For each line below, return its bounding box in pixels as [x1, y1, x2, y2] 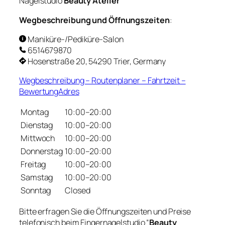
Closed [65, 185, 90, 196]
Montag [21, 106, 49, 118]
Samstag [21, 172, 53, 183]
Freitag [21, 159, 46, 170]
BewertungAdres [19, 86, 79, 97]
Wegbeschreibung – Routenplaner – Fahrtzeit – [19, 75, 186, 86]
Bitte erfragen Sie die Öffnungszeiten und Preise [19, 205, 191, 217]
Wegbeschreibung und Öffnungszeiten [19, 14, 170, 26]
